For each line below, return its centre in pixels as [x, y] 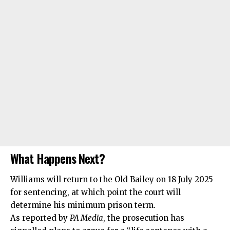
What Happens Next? [57, 158]
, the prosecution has [144, 218]
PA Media [87, 218]
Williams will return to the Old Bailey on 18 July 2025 [112, 180]
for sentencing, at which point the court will [95, 193]
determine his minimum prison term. [83, 205]
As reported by [40, 218]
